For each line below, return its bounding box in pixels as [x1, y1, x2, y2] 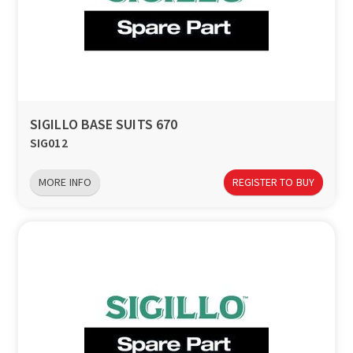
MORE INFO [39, 175, 91, 189]
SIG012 [30, 135, 68, 151]
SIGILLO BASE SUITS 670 [30, 115, 178, 134]
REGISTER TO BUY [232, 175, 314, 189]
